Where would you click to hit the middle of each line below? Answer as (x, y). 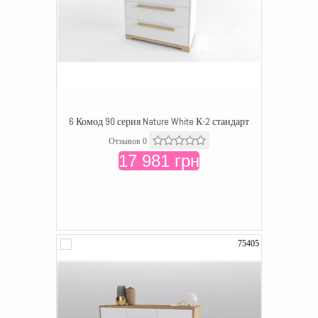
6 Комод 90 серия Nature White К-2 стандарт (159, 121)
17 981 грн (159, 161)
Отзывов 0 (128, 141)
